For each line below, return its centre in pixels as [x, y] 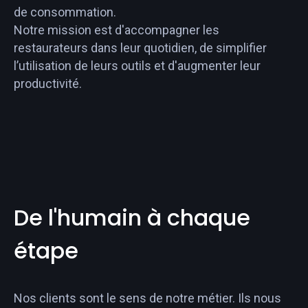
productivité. [48, 83]
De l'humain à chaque [132, 217]
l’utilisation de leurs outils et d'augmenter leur [137, 65]
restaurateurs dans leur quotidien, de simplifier [140, 47]
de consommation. [65, 12]
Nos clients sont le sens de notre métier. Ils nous [147, 298]
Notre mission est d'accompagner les [117, 30]
